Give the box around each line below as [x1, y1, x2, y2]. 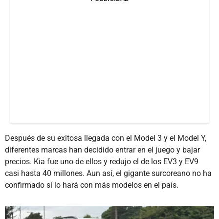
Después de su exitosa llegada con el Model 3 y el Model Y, [5, 133, 206, 143]
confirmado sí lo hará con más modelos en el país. [5, 180, 178, 190]
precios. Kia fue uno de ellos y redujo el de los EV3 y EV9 [5, 157, 198, 167]
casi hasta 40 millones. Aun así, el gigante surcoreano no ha [5, 169, 212, 178]
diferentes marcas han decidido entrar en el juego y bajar [5, 145, 200, 155]
